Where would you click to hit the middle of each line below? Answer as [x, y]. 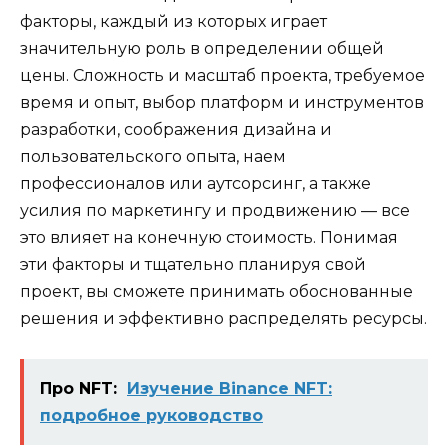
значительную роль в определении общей [202, 48]
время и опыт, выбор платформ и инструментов [222, 102]
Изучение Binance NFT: [229, 388]
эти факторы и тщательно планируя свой [193, 264]
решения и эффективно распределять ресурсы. [223, 318]
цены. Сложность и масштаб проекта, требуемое [222, 75]
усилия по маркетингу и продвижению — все [215, 210]
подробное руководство [151, 415]
